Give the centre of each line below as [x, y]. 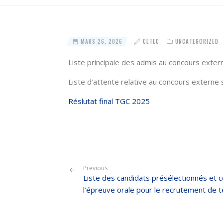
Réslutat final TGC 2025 [109, 101]
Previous [95, 168]
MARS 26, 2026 [101, 41]
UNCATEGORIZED [197, 41]
